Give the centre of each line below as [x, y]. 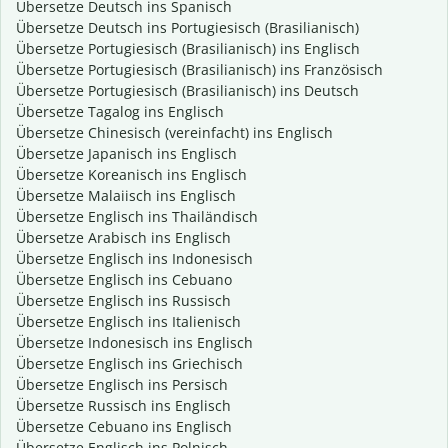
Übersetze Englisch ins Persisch [122, 385]
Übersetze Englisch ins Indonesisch [134, 259]
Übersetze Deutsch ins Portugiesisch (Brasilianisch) [187, 28]
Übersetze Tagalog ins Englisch [120, 112]
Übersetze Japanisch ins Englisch [126, 154]
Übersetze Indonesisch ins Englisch [134, 343]
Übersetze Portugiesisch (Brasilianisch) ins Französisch [199, 70]
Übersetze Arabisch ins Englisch [123, 238]
